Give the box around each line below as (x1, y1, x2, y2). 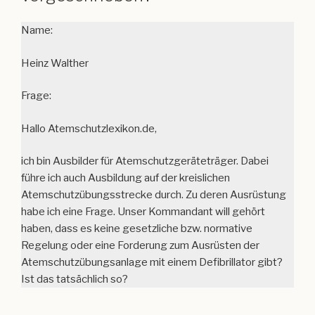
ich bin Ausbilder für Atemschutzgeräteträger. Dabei (21, 155, 269, 168)
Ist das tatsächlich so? (21, 273, 128, 286)
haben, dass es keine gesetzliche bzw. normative (21, 222, 252, 236)
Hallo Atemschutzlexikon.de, (21, 122, 157, 135)
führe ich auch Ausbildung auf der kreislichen (21, 172, 230, 185)
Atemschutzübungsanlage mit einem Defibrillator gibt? (21, 256, 283, 269)
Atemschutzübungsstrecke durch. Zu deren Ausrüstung (21, 188, 286, 202)
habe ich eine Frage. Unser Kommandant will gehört (21, 205, 265, 219)
